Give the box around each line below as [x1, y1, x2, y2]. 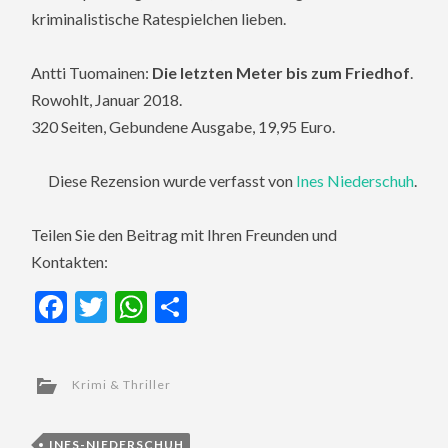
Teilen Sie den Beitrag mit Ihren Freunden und [31, 225, 338, 245]
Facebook [67, 287, 200, 327]
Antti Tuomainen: [31, 62, 153, 82]
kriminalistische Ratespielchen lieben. [31, 8, 287, 28]
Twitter [107, 287, 212, 327]
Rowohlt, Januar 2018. [31, 89, 183, 109]
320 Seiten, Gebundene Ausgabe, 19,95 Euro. [31, 116, 336, 136]
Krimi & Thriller [72, 377, 172, 393]
